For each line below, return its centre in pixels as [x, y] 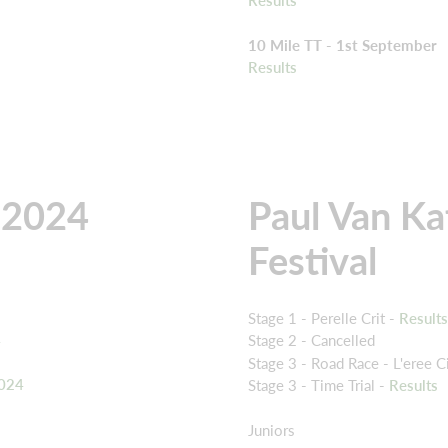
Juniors [271, 430]
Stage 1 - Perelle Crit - [323, 317]
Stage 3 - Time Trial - [318, 385]
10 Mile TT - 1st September [342, 44]
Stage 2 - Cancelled [311, 340]
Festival [312, 259]
